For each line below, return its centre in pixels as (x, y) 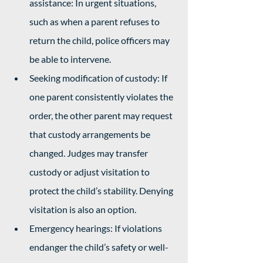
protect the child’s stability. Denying (102, 190)
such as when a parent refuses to (95, 21)
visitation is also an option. (84, 209)
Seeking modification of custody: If (99, 78)
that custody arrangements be (91, 134)
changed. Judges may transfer (90, 153)
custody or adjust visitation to (90, 172)
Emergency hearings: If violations (97, 228)
